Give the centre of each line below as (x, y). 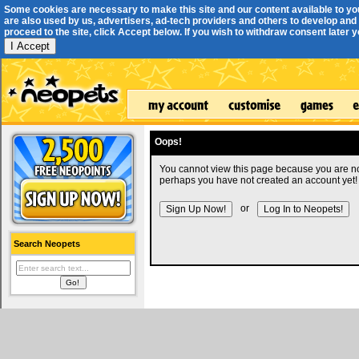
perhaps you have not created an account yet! (258, 180)
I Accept (30, 46)
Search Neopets (47, 244)
